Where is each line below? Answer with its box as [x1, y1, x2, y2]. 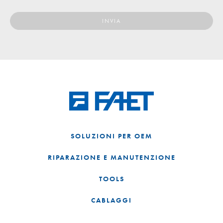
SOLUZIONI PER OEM [71, 131, 152, 141]
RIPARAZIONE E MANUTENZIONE [47, 153, 176, 162]
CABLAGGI [91, 196, 132, 205]
